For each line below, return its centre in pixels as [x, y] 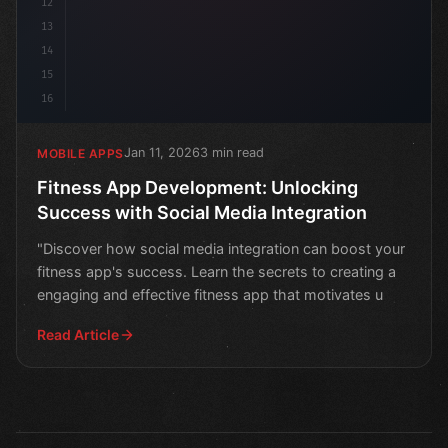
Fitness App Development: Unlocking [197, 188]
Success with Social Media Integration [202, 213]
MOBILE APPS [80, 153]
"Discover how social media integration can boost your [221, 249]
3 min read [231, 153]
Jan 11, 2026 [161, 153]
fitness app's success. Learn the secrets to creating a [216, 272]
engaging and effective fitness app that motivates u [210, 295]
